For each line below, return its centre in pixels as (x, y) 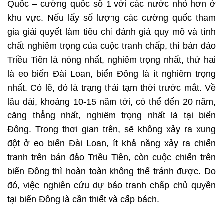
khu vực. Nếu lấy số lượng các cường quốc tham (111, 18)
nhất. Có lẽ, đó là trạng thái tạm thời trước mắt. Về (111, 88)
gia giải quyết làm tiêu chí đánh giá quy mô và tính (111, 32)
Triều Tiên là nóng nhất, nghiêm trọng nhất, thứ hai (111, 60)
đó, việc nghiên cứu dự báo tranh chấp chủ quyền (111, 185)
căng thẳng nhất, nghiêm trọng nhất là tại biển (111, 116)
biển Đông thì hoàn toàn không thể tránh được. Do (111, 171)
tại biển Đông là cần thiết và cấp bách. (83, 199)
